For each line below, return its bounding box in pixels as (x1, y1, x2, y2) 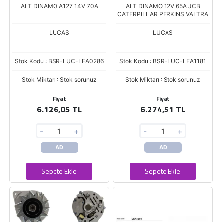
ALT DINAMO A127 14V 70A (20, 2, 98, 10)
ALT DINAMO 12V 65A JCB (125, 2, 200, 10)
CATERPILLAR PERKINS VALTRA (117, 10, 208, 18)
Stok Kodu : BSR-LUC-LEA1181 (119, 57, 206, 65)
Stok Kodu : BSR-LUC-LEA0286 (15, 57, 104, 65)
